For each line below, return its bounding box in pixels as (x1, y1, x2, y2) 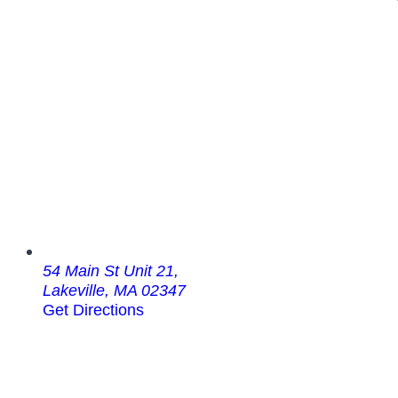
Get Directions (43, 300, 144, 320)
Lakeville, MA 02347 (43, 281, 186, 300)
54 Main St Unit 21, (43, 261, 179, 281)
